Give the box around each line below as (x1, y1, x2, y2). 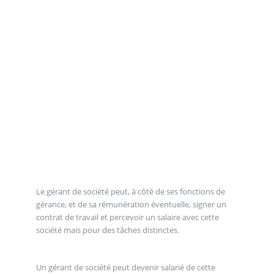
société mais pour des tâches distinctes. (35, 224, 179, 235)
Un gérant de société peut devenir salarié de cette (35, 261, 215, 273)
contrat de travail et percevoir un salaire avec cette (35, 211, 219, 223)
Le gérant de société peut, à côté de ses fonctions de (35, 185, 225, 197)
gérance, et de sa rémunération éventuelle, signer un (35, 198, 226, 210)
